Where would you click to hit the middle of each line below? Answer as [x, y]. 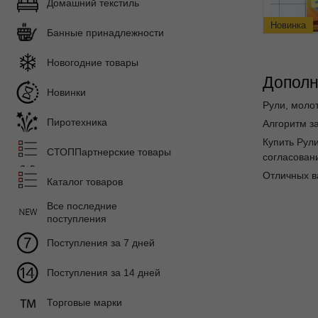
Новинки [66, 92]
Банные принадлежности [105, 33]
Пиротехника [77, 122]
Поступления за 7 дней [101, 243]
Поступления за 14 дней [104, 273]
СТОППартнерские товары [109, 152]
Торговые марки [84, 302]
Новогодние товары [93, 62]
